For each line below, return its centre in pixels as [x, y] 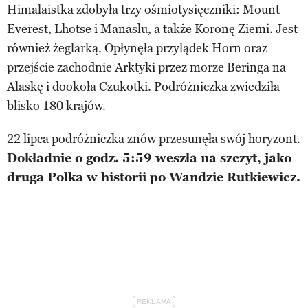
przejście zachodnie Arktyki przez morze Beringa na [146, 67]
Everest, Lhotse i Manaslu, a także [101, 29]
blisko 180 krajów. [56, 106]
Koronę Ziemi [232, 29]
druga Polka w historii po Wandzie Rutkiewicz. [154, 177]
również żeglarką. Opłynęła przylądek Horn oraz [137, 48]
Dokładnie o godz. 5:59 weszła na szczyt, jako [149, 158]
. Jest [284, 29]
